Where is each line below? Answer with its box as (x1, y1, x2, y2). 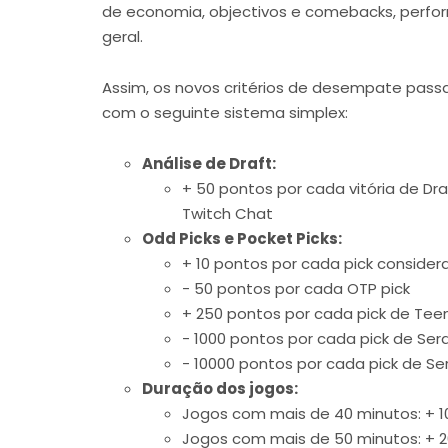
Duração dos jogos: (142, 377, 298, 399)
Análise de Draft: (142, 152, 276, 174)
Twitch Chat (182, 202, 273, 224)
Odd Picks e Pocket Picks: (142, 227, 342, 249)
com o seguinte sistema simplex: (102, 101, 348, 123)
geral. (102, 25, 143, 47)
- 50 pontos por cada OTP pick (182, 277, 410, 299)
